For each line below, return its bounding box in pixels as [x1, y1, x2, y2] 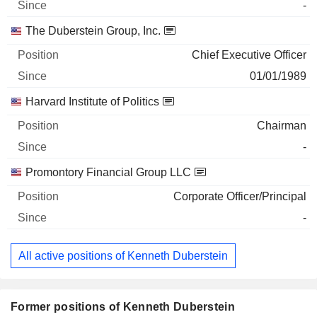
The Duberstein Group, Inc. [25, 25, 161, 37]
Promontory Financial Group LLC [25, 166, 191, 178]
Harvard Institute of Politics [25, 96, 159, 108]
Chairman [257, 120, 306, 132]
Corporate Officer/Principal [173, 190, 306, 202]
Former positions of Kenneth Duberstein [11, 301, 235, 313]
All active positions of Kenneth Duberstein [18, 249, 228, 262]
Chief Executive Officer [192, 49, 306, 61]
